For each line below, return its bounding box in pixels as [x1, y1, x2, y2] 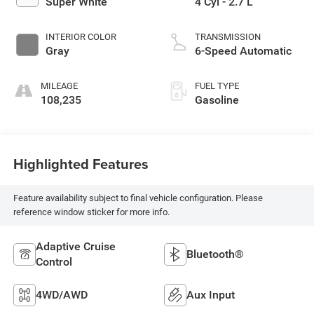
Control [35, 254, 72, 268]
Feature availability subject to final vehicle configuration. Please [13, 193, 263, 204]
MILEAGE [40, 80, 78, 91]
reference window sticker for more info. [13, 207, 170, 218]
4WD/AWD [35, 287, 88, 301]
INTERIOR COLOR [45, 31, 116, 42]
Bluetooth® [186, 247, 244, 261]
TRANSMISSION [195, 31, 261, 42]
